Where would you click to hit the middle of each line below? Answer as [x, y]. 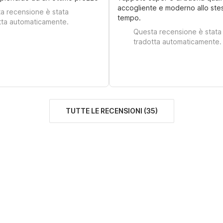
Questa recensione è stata [177, 32]
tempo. [129, 18]
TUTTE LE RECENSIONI [104, 111]
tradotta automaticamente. [177, 42]
